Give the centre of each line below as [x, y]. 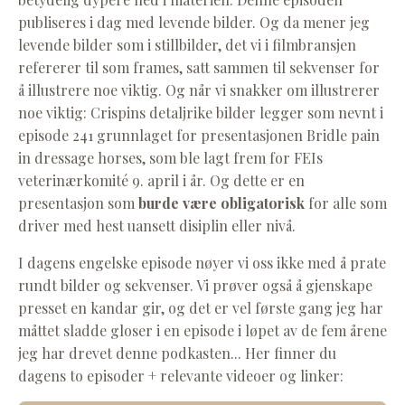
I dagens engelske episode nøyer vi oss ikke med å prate [202, 262]
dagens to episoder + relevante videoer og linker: [181, 375]
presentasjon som [78, 202]
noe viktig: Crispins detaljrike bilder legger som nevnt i [201, 112]
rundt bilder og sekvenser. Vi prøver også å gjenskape [195, 285]
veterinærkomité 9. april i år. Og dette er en [161, 180]
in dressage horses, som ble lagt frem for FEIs [170, 157]
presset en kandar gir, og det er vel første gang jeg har [201, 307]
